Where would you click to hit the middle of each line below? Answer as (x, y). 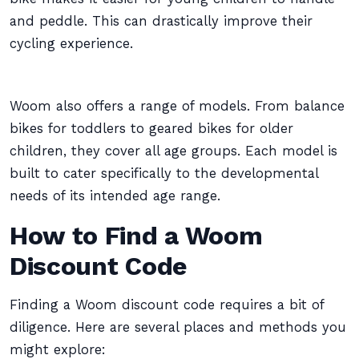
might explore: (58, 350)
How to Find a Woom (136, 236)
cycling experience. (71, 44)
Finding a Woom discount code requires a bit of (167, 305)
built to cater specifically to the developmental (164, 173)
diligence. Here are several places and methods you (178, 327)
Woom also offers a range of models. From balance (177, 106)
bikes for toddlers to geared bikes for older (151, 129)
